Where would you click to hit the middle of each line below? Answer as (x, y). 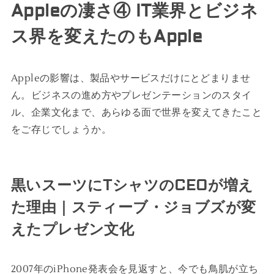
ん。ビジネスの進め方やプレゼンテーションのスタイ (131, 95)
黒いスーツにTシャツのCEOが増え (132, 185)
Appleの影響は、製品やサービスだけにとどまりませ (131, 78)
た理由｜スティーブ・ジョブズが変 (133, 207)
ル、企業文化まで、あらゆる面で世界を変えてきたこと (136, 112)
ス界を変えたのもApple (107, 37)
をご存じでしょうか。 (61, 129)
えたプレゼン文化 (72, 229)
